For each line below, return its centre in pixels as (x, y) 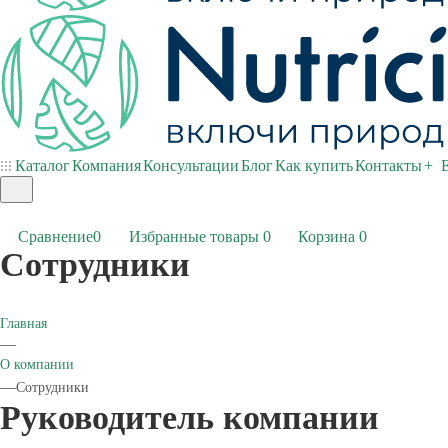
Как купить (314, 165)
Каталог (40, 165)
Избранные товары (194, 236)
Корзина (326, 236)
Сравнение (55, 236)
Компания (106, 165)
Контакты (388, 165)
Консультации (191, 165)
